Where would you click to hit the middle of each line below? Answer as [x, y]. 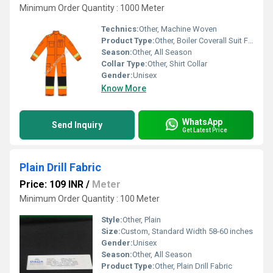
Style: [112, 220]
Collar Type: [124, 64]
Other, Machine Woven [178, 29]
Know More [124, 88]
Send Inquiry [77, 125]
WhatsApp [202, 122]
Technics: [120, 29]
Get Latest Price [205, 130]
